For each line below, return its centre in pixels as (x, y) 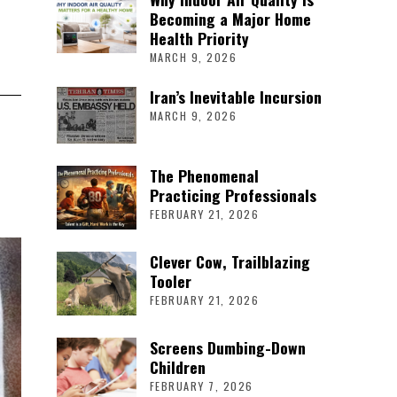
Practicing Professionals (233, 195)
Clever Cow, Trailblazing (230, 261)
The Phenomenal (204, 175)
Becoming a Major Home (230, 19)
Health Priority (199, 39)
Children (177, 366)
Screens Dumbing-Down (227, 347)
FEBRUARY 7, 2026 (201, 385)
